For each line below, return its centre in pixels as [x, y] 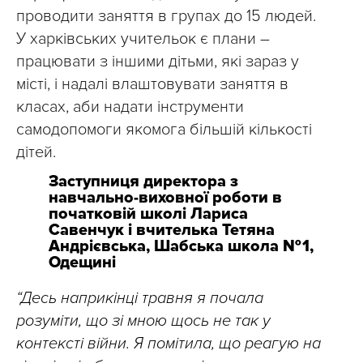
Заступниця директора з [143, 181]
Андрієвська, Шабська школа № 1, [181, 246]
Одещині [82, 263]
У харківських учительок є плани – [143, 39]
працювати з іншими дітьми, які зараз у [158, 62]
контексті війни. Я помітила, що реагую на [169, 344]
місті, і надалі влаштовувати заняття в [152, 84]
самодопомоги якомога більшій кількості [164, 130]
